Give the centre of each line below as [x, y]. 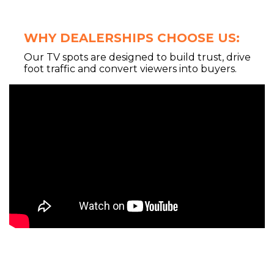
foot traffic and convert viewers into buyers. [130, 68]
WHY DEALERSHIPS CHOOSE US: [132, 38]
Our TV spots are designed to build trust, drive [137, 57]
